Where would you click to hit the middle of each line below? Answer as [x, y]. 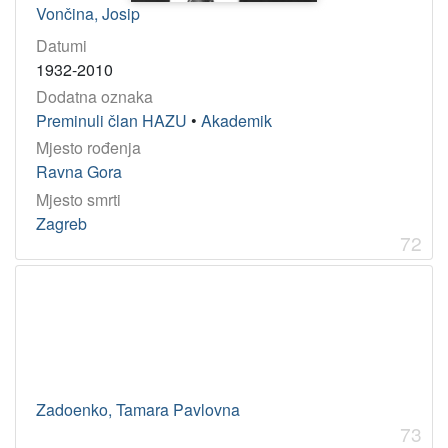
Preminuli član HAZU [111, 121]
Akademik [236, 121]
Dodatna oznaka [94, 97]
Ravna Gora [79, 172]
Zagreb [61, 223]
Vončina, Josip [88, 14]
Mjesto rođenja [88, 148]
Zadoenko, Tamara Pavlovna [138, 409]
